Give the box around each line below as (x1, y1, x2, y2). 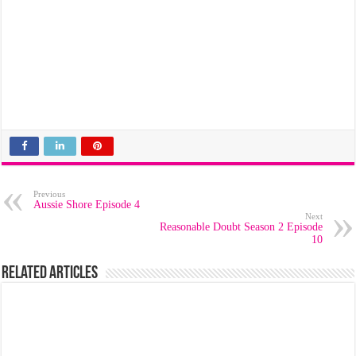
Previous (33, 189, 66, 199)
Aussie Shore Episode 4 (33, 199, 141, 211)
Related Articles (2, 265, 99, 283)
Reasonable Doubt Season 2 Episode (159, 221, 323, 233)
